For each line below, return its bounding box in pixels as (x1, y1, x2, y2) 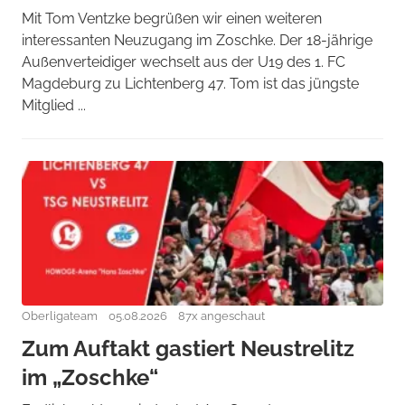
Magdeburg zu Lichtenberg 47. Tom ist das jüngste (22, 75, 359, 92)
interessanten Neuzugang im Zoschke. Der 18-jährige (22, 32, 372, 49)
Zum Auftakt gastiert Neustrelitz (22, 335, 354, 362)
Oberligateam (22, 309, 98, 323)
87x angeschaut (178, 309, 265, 323)
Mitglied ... (22, 97, 86, 114)
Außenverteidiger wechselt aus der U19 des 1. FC (22, 53, 345, 71)
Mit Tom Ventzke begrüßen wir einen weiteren (22, 10, 322, 27)
